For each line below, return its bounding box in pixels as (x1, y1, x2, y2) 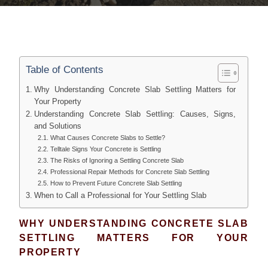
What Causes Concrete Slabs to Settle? (50, 134, 165, 142)
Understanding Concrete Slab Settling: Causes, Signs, (33, 110, 236, 119)
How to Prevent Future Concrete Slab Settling (50, 179, 182, 187)
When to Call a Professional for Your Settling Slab (33, 191, 206, 200)
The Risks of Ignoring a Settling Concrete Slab (50, 157, 184, 165)
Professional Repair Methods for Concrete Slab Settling (50, 168, 209, 176)
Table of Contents (26, 64, 104, 76)
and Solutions (33, 122, 81, 131)
